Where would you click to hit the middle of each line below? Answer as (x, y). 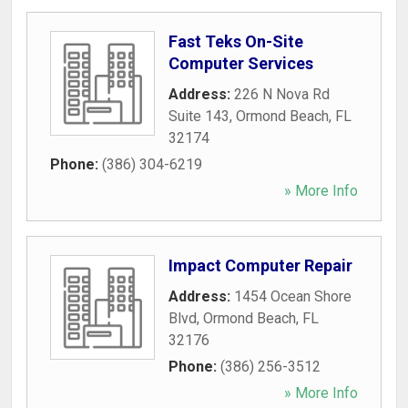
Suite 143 (199, 116)
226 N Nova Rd (282, 94)
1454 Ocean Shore (293, 296)
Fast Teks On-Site (236, 41)
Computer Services (241, 63)
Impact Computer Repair (260, 265)
